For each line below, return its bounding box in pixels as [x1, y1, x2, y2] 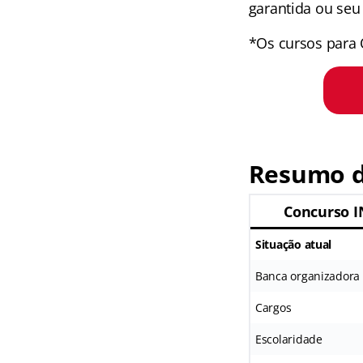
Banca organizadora [254, 268, 361, 284]
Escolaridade [254, 331, 322, 347]
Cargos [254, 300, 292, 315]
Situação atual [254, 237, 332, 252]
